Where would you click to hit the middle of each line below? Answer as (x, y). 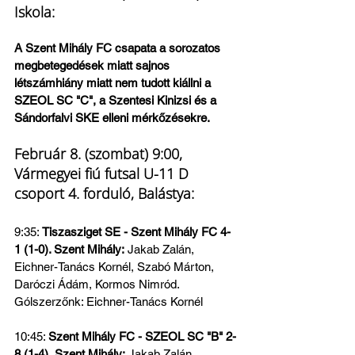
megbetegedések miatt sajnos (94, 65)
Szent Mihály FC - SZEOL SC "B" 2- (142, 336)
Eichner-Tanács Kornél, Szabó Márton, (116, 267)
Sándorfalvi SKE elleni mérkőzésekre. (112, 118)
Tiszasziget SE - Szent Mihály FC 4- (136, 232)
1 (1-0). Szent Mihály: (69, 249)
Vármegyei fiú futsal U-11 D (103, 174)
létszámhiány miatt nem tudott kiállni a (114, 83)
